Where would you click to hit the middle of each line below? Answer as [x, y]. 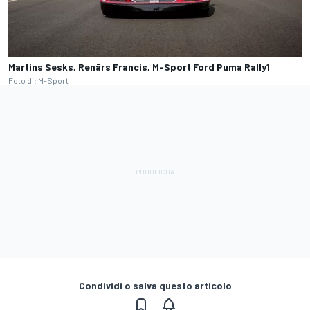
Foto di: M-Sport [38, 80]
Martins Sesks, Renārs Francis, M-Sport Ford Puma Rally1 [139, 67]
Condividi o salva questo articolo [155, 285]
